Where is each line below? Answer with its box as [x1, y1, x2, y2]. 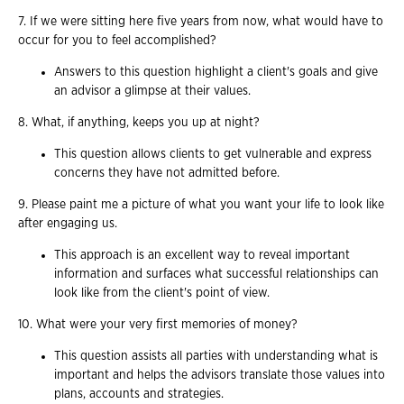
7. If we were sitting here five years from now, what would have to [18, 15, 383, 29]
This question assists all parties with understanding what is [54, 350, 378, 363]
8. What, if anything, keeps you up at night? [18, 116, 260, 130]
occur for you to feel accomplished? [18, 34, 216, 48]
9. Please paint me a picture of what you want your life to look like [18, 198, 384, 212]
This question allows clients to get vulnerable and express [54, 148, 372, 161]
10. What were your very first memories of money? [18, 318, 298, 332]
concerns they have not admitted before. [54, 167, 280, 180]
